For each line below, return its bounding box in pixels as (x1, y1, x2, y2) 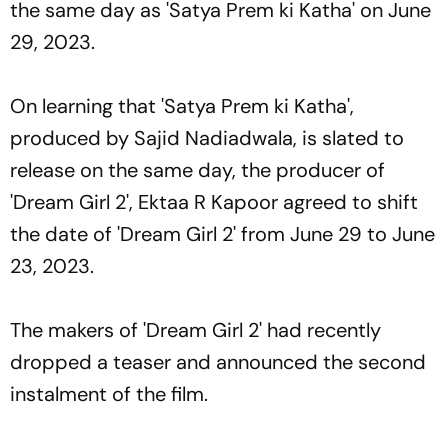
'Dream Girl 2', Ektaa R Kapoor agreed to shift (10, 188, 418, 215)
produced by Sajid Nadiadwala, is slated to (10, 124, 404, 151)
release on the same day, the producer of (10, 156, 385, 183)
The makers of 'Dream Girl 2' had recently (10, 316, 381, 343)
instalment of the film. (10, 380, 208, 407)
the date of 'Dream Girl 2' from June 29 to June (10, 220, 435, 247)
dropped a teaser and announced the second (10, 348, 426, 375)
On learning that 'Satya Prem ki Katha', (10, 92, 354, 119)
